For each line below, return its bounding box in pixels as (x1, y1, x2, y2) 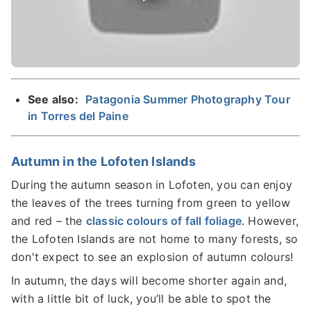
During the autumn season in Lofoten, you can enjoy (11, 177, 293, 192)
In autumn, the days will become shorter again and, (11, 273, 287, 287)
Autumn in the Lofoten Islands (11, 153, 196, 169)
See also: (28, 92, 78, 106)
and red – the (11, 213, 86, 228)
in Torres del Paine (28, 108, 128, 123)
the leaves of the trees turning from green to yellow (11, 195, 291, 210)
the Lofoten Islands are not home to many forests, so (11, 231, 299, 246)
